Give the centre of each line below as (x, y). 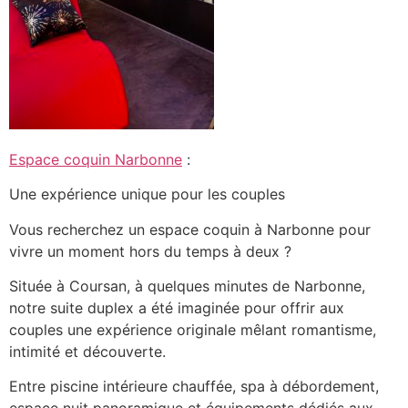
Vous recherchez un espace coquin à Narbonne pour (190, 229)
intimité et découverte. (87, 352)
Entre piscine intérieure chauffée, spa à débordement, (194, 387)
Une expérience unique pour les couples (147, 194)
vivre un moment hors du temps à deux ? (150, 251)
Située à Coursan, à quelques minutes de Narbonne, (187, 286)
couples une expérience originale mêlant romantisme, (193, 330)
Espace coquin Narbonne (96, 159)
